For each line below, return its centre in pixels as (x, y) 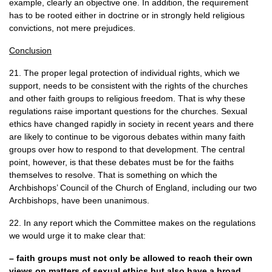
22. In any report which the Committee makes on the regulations (132, 223)
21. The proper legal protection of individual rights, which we (124, 73)
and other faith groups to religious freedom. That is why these (127, 98)
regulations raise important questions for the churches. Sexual (128, 111)
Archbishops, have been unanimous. (79, 200)
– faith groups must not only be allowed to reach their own (131, 258)
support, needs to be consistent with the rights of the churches (128, 86)
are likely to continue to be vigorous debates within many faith (127, 137)
